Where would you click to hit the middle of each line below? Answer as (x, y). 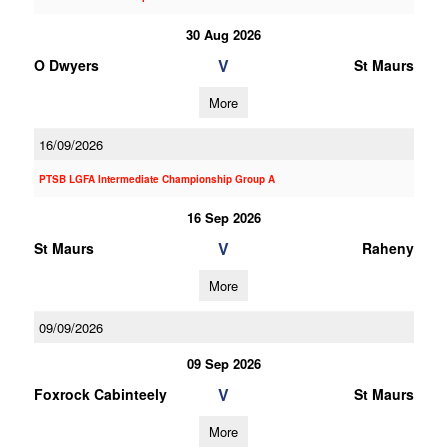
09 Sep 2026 (223, 363)
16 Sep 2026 (223, 217)
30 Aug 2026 (224, 34)
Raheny (387, 248)
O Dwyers (66, 65)
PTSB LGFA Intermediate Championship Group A (156, 179)
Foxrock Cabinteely (100, 394)
